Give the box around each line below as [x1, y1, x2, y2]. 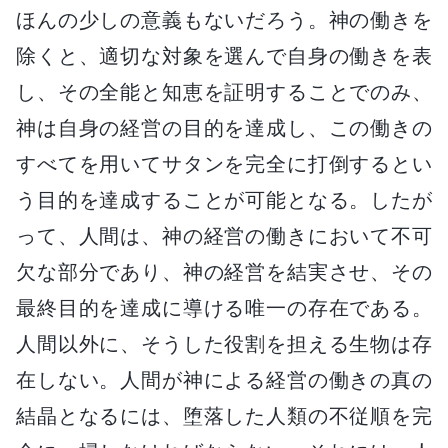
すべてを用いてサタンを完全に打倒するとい [16, 151, 432, 176]
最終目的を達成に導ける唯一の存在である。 [16, 295, 432, 320]
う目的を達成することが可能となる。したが [16, 187, 432, 212]
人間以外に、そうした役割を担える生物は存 [16, 331, 432, 356]
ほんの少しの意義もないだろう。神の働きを [16, 7, 432, 32]
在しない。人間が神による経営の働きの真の [16, 367, 432, 392]
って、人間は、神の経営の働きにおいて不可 [16, 223, 432, 248]
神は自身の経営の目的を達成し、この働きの [16, 115, 432, 140]
